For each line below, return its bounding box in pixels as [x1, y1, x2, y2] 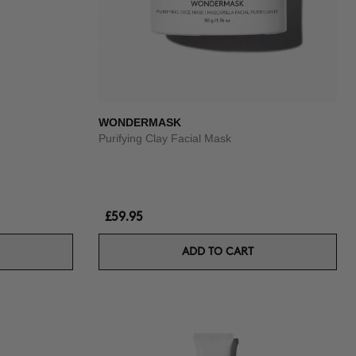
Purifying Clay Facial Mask [99, 132, 231, 145]
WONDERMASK [99, 116, 181, 129]
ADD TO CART [182, 246, 253, 257]
